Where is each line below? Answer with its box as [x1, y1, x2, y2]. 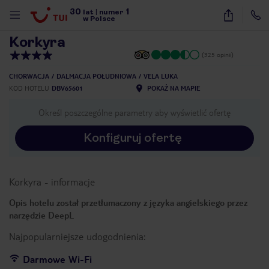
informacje [51, 175, 95, 188]
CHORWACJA [9, 72, 49, 80]
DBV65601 [52, 84, 83, 92]
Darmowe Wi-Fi [23, 253, 92, 265]
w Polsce [83, 14, 116, 23]
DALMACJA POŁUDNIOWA [56, 72, 136, 80]
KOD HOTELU [9, 84, 49, 92]
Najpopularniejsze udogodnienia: [9, 230, 145, 243]
